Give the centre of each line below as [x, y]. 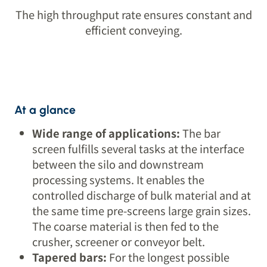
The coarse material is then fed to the [126, 226]
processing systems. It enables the [119, 180]
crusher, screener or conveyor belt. [119, 242]
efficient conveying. [133, 30]
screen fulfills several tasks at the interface [139, 149]
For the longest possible [170, 257]
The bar [202, 133]
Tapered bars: [71, 257]
